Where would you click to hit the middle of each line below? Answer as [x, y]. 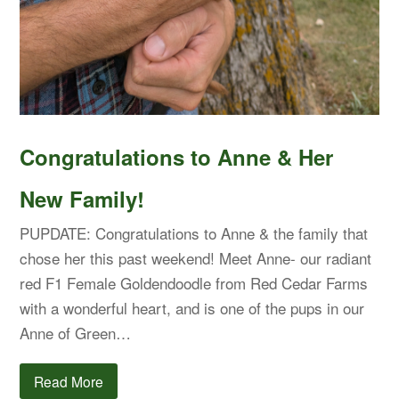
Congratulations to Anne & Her [177, 156]
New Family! [82, 198]
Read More [69, 381]
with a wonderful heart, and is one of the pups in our [192, 307]
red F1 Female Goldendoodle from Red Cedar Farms [194, 282]
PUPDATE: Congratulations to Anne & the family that [194, 232]
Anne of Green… [76, 332]
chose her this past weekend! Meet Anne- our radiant [196, 257]
